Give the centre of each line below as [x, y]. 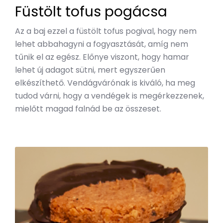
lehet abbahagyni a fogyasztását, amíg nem [102, 44]
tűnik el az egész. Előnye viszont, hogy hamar [102, 57]
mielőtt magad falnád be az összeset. [88, 109]
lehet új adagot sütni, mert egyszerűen [90, 70]
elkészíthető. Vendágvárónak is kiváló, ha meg [105, 83]
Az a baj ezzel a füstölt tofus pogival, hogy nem [106, 31]
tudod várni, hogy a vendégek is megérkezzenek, [110, 96]
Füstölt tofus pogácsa [91, 11]
